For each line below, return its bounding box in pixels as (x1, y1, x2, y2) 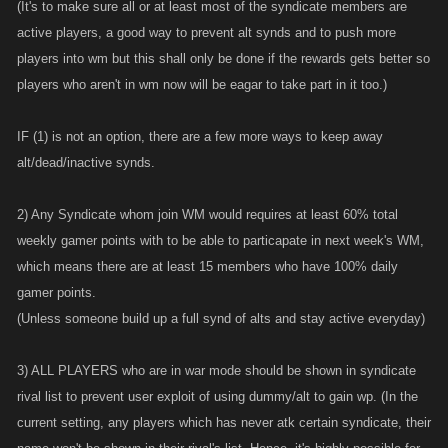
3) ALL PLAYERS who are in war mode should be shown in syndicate (17, 363, 416, 378)
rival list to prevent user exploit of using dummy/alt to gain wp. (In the (17, 389, 418, 404)
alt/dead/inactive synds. (17, 155, 155, 170)
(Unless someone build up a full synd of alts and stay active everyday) (17, 311, 425, 326)
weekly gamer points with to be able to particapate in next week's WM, (17, 233, 424, 248)
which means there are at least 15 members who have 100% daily (17, 259, 398, 274)
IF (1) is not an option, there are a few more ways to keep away (17, 129, 383, 144)
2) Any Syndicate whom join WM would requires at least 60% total (17, 207, 398, 222)
